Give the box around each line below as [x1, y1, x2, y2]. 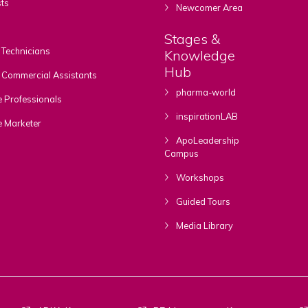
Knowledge [164, 46, 235, 64]
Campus [164, 147, 199, 159]
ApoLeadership [173, 134, 239, 146]
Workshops [173, 171, 224, 183]
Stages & [164, 30, 220, 47]
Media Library [173, 219, 233, 231]
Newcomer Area [173, 1, 243, 13]
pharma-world [173, 86, 236, 98]
